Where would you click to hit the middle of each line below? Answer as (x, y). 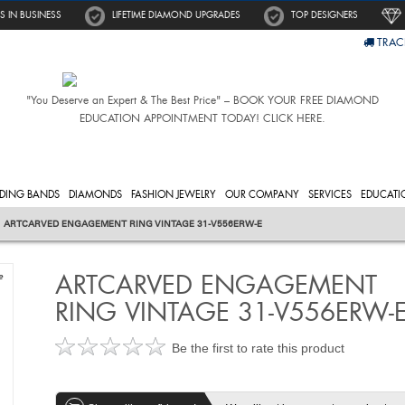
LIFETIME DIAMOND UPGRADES (176, 15)
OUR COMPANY (262, 194)
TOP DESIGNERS (325, 15)
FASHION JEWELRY (174, 194)
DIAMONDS (95, 194)
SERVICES (330, 194)
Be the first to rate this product (258, 348)
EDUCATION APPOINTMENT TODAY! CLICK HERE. (202, 118)
